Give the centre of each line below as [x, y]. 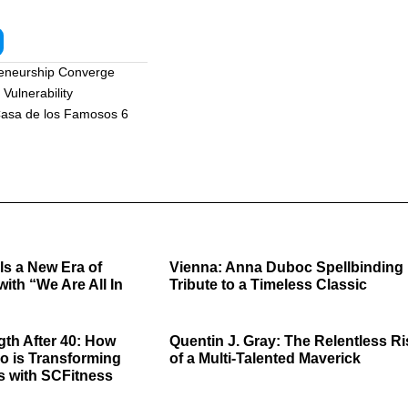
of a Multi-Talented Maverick [265, 359]
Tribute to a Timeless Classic [268, 285]
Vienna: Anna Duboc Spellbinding [286, 268]
